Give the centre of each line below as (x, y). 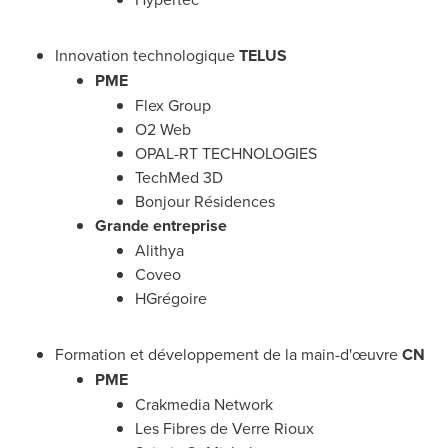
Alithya (159, 250)
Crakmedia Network (204, 404)
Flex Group (173, 105)
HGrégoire (171, 298)
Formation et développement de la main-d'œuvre (228, 354)
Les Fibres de (183, 428)
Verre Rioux (273, 428)
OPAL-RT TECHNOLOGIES (226, 153)
